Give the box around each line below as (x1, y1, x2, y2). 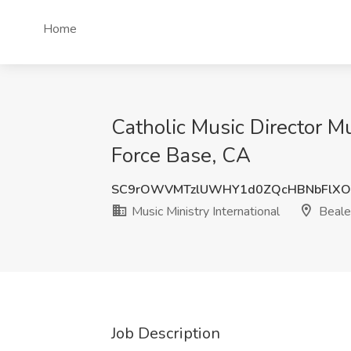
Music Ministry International (128, 203, 280, 220)
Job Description (111, 323, 220, 344)
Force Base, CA (111, 142, 251, 169)
